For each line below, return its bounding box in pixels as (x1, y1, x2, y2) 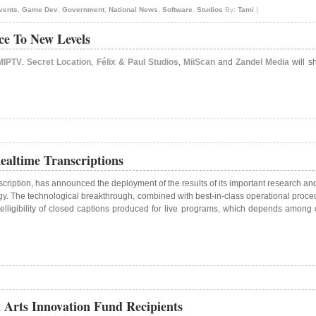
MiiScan (183, 57, 215, 68)
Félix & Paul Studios (96, 57, 178, 68)
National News (108, 6, 158, 14)
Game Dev (21, 6, 58, 14)
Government (61, 6, 104, 14)
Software (162, 6, 193, 14)
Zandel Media (236, 57, 290, 68)
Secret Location (27, 57, 92, 68)
